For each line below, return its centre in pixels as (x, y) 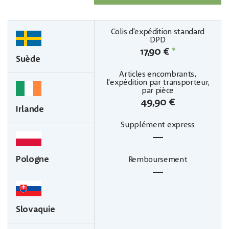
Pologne (32, 159)
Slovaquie (36, 210)
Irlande (30, 109)
